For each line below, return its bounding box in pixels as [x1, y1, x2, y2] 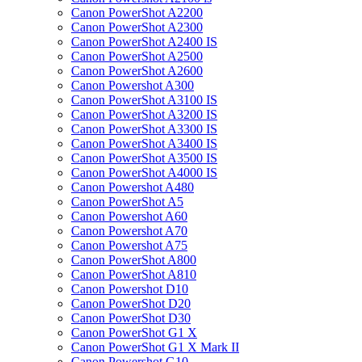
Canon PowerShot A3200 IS [71, 107, 217, 121]
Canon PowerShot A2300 [71, 20, 203, 34]
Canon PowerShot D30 [71, 311, 191, 325]
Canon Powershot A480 [71, 180, 194, 194]
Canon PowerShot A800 [71, 253, 196, 267]
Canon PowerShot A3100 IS [71, 93, 217, 107]
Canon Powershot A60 [71, 209, 187, 223]
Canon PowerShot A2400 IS [71, 35, 217, 48]
